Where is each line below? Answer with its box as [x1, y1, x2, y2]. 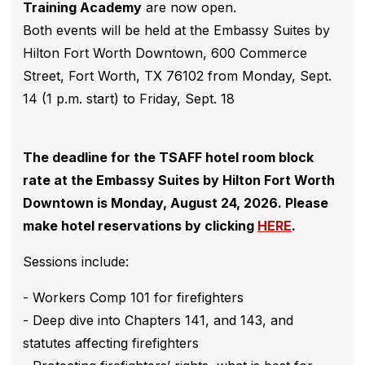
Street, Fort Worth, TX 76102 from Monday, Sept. [23, 68, 332, 85]
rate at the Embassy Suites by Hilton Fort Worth [23, 172, 335, 189]
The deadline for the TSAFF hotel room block [23, 149, 314, 166]
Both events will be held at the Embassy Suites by [23, 22, 330, 39]
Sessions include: [23, 253, 129, 270]
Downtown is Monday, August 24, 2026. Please [23, 195, 328, 212]
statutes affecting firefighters [23, 335, 199, 352]
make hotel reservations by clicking [23, 218, 257, 235]
